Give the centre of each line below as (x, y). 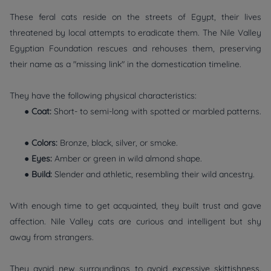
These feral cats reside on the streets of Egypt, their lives (135, 17)
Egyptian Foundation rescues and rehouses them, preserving (135, 48)
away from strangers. (52, 237)
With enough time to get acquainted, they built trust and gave (135, 205)
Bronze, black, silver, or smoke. (121, 142)
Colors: (46, 142)
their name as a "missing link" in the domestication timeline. (128, 64)
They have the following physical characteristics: (103, 95)
